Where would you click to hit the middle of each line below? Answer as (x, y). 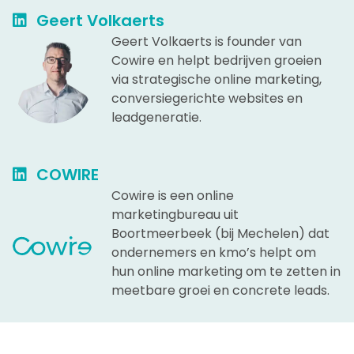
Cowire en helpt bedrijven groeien (217, 60)
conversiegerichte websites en (207, 98)
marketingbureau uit (175, 214)
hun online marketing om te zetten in (226, 271)
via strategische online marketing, (217, 79)
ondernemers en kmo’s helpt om (214, 252)
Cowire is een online (173, 195)
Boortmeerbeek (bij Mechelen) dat (220, 233)
